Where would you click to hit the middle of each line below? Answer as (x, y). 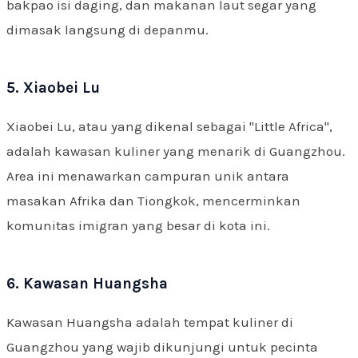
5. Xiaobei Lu (53, 88)
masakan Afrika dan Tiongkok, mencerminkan (153, 200)
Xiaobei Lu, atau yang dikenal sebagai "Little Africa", (169, 126)
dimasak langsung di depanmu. (107, 29)
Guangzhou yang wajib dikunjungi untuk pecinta (162, 346)
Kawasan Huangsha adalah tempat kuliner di (150, 322)
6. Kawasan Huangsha (87, 283)
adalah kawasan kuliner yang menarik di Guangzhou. (176, 151)
